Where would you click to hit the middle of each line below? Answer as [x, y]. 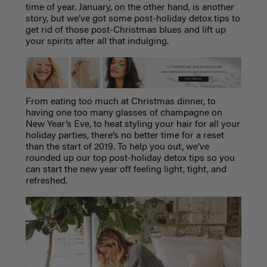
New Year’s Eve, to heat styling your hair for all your [133, 124]
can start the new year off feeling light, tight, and [126, 170]
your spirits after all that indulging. [97, 41]
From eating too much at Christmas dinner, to [120, 102]
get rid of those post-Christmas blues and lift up [125, 30]
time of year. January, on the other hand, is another [130, 7]
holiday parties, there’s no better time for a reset [125, 136]
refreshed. [46, 181]
